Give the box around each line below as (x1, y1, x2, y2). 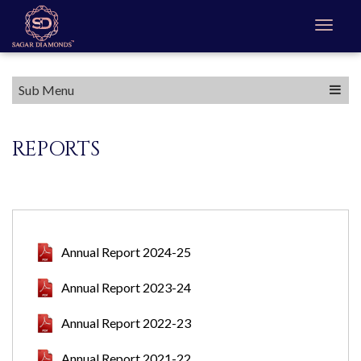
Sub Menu (16, 82, 74, 98)
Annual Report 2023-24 (61, 280, 191, 295)
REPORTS (12, 135, 100, 163)
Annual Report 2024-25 (61, 244, 191, 259)
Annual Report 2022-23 (61, 315, 191, 330)
